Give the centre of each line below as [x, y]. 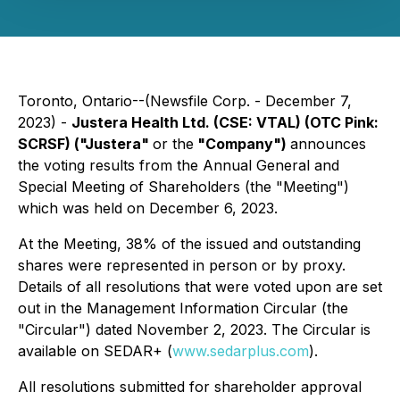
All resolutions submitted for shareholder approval [190, 387]
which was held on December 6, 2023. [148, 208]
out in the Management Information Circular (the [183, 308]
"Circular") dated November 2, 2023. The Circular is [194, 329]
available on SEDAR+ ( [95, 351]
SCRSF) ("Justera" [85, 144]
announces [328, 144]
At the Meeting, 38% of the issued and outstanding [189, 244]
